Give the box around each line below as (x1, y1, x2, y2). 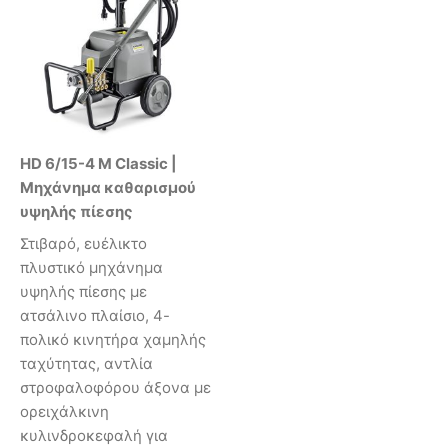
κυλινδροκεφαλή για (20, 425, 168, 445)
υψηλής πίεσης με (20, 281, 147, 301)
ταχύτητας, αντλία (20, 353, 153, 373)
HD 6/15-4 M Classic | (20, 154, 177, 174)
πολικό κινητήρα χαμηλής (20, 329, 206, 349)
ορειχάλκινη (20, 401, 109, 421)
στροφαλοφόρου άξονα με (20, 377, 211, 397)
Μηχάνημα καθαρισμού (20, 178, 196, 198)
